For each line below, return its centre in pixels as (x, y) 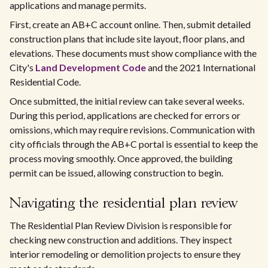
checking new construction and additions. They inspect (121, 240)
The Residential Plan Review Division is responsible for (121, 226)
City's (22, 68)
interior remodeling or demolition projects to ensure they (125, 254)
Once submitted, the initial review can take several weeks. (127, 101)
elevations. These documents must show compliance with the (133, 53)
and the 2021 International (201, 68)
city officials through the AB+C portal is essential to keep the (134, 144)
